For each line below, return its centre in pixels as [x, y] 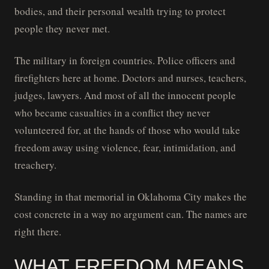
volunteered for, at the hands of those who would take [127, 130]
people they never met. [62, 28]
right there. [38, 231]
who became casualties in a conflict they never [112, 112]
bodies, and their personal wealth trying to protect [120, 11]
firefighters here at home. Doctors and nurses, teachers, [130, 77]
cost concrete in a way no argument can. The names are [131, 214]
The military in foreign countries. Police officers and [125, 60]
